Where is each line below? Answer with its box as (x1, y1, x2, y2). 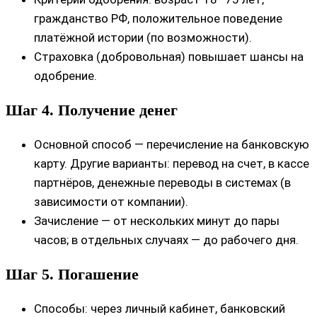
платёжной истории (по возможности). (34, 30, 252, 45)
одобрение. (34, 68, 97, 83)
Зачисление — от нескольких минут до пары (34, 213, 279, 228)
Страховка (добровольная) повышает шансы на (34, 49, 304, 64)
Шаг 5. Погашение (6, 265, 139, 283)
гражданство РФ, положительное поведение (34, 11, 282, 25)
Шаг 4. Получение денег (6, 100, 178, 119)
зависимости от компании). (34, 194, 188, 209)
